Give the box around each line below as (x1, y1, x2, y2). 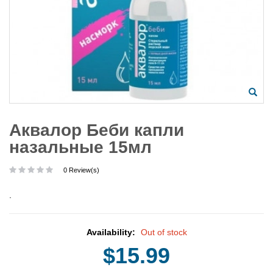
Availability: (86, 227, 138, 237)
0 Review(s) (63, 166, 99, 174)
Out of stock (140, 227, 187, 237)
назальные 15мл (9, 137, 152, 157)
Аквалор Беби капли (9, 120, 184, 140)
